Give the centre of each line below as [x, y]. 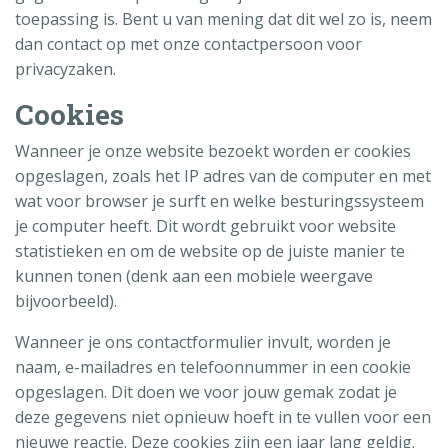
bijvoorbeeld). [66, 300]
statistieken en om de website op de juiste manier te [210, 250]
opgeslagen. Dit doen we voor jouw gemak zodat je [206, 391]
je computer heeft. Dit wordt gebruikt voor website [205, 225]
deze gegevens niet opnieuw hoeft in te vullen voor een [223, 416]
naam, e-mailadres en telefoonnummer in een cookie [213, 366]
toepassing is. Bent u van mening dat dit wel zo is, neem [223, 18]
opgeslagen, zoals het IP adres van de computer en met [223, 175]
